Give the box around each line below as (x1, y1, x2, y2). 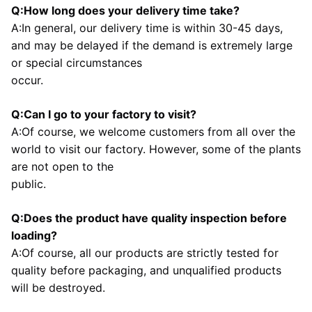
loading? (11, 228, 57, 242)
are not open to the (11, 159, 114, 173)
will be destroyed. (11, 280, 105, 295)
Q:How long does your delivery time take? (11, 3, 240, 17)
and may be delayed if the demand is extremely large (11, 38, 292, 52)
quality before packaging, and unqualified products (11, 263, 281, 277)
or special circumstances (11, 55, 142, 70)
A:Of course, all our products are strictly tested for (11, 245, 279, 260)
